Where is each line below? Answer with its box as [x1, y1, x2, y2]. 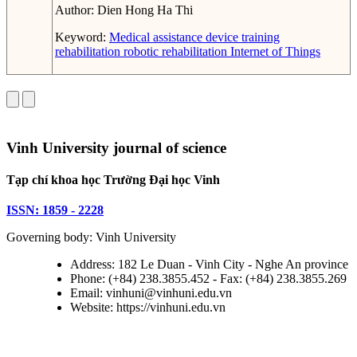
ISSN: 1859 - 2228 [6, 203, 104, 218]
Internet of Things [227, 45, 320, 59]
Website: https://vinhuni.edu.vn [70, 300, 226, 315]
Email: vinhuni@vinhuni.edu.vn [70, 286, 232, 300]
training [238, 30, 280, 45]
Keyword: [55, 30, 109, 45]
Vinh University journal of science [6, 139, 226, 157]
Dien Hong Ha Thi [97, 3, 193, 18]
